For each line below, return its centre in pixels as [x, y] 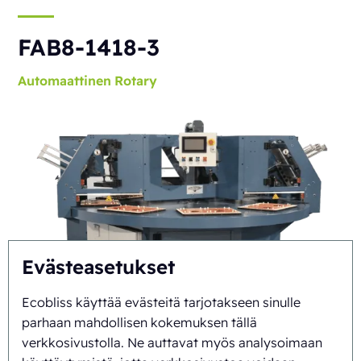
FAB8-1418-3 [89, 48]
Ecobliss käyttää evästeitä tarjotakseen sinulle [161, 302]
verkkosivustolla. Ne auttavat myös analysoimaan [172, 342]
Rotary [136, 81]
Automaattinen [65, 81]
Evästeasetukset [98, 267]
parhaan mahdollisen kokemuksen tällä [139, 322]
